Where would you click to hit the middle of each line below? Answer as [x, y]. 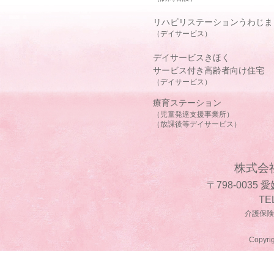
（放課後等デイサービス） [197, 124]
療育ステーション [187, 103]
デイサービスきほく [191, 58]
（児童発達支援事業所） [193, 114]
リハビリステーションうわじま [213, 22]
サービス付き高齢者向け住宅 [209, 71]
